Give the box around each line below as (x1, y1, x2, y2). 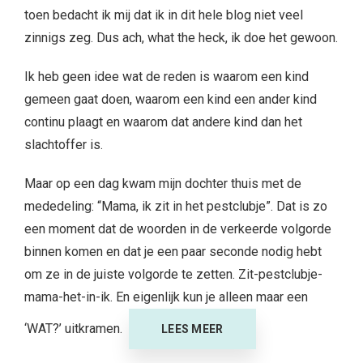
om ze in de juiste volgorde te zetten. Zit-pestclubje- (24, 267, 322, 282)
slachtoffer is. (24, 137, 103, 152)
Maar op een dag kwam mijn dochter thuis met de (24, 176, 301, 191)
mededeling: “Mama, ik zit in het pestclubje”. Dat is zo (24, 199, 327, 214)
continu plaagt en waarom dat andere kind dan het (24, 114, 302, 130)
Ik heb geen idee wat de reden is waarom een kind (24, 69, 309, 84)
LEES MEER (161, 322, 224, 335)
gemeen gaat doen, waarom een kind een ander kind (24, 92, 317, 107)
